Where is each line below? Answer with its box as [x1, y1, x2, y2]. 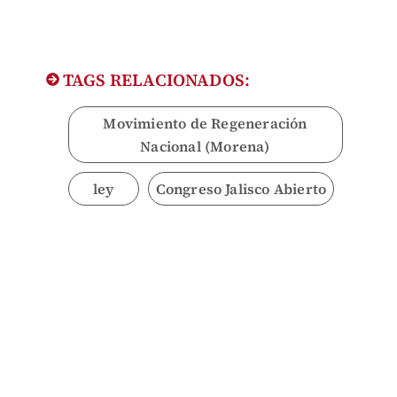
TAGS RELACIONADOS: [58, 68, 251, 92]
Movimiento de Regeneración [103, 113, 307, 134]
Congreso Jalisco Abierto [155, 179, 327, 199]
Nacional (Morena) [140, 136, 270, 157]
